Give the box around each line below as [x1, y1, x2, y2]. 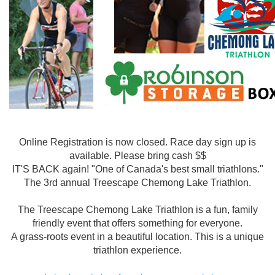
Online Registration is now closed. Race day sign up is [19, 137, 256, 147]
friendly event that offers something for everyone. [33, 218, 242, 228]
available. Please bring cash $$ [69, 150, 206, 161]
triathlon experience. [93, 245, 182, 255]
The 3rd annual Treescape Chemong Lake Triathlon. [24, 177, 251, 188]
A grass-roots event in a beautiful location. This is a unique [11, 231, 264, 242]
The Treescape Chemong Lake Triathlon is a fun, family [17, 204, 258, 215]
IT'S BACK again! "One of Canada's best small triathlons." [12, 164, 263, 174]
